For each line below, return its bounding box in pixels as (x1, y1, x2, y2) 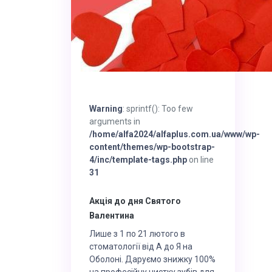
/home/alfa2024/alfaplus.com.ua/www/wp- (89, 129, 260, 139)
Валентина (89, 211, 134, 220)
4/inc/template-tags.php (89, 155, 187, 165)
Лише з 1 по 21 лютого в (89, 228, 185, 239)
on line (187, 155, 214, 165)
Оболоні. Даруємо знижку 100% (89, 254, 216, 264)
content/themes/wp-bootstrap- (89, 142, 215, 152)
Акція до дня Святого (89, 196, 181, 206)
